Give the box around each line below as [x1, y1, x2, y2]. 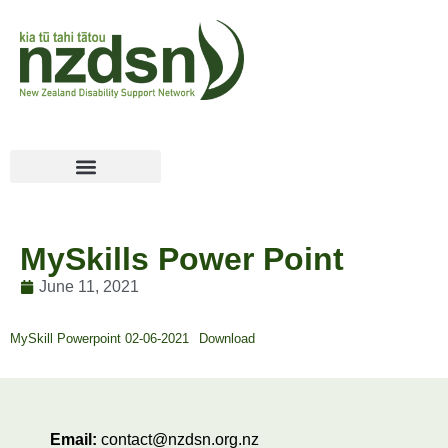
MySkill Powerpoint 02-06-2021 [10, 331, 189, 347]
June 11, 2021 [39, 278, 139, 296]
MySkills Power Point [20, 241, 344, 278]
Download [198, 331, 255, 347]
